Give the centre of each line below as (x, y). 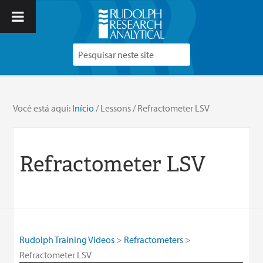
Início (83, 108)
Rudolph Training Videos (67, 239)
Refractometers (154, 239)
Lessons (116, 108)
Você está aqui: (43, 108)
